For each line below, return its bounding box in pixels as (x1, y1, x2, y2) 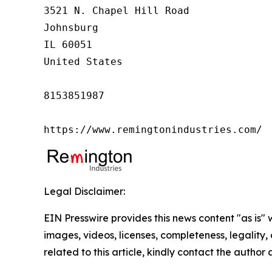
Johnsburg (44, 22, 98, 34)
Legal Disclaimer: (44, 185, 125, 198)
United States (44, 56, 123, 68)
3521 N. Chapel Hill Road (44, 5, 189, 17)
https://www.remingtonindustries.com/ (44, 124, 262, 136)
